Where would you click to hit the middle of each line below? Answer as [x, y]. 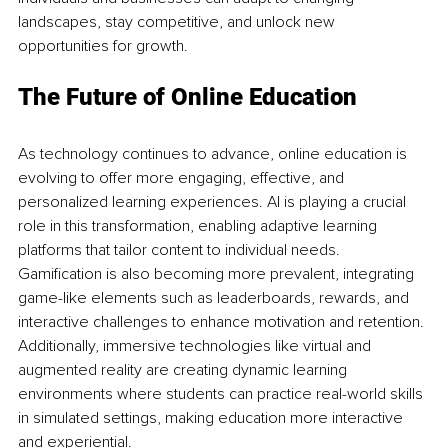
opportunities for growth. [103, 45]
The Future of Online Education [187, 96]
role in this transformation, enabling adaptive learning [199, 225]
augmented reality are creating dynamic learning [184, 369]
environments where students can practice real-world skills [222, 393]
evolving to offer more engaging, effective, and [183, 177]
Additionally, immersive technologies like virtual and [196, 345]
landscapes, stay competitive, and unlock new [178, 21]
